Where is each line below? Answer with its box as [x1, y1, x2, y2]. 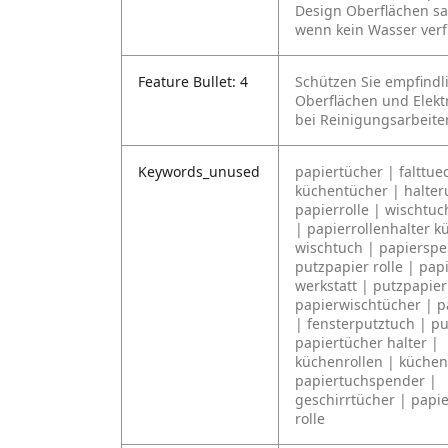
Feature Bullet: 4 [138, 72, 248, 91]
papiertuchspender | [295, 371, 437, 390]
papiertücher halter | [295, 333, 439, 352]
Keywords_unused [138, 162, 260, 181]
